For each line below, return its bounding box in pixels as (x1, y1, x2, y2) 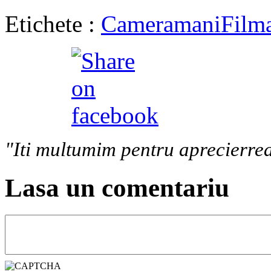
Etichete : (5, 10, 101, 37)
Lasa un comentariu (5, 173, 229, 202)
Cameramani (101, 10, 221, 37)
